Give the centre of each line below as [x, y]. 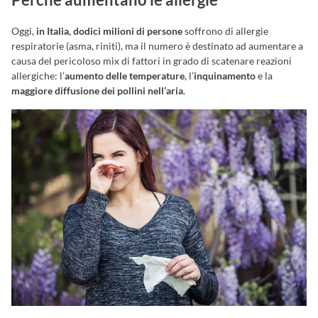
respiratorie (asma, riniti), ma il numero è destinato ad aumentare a [157, 45]
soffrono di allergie [225, 31]
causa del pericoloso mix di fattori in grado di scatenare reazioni [152, 60]
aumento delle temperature [125, 75]
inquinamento [225, 75]
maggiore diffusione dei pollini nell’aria [97, 90]
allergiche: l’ [38, 75]
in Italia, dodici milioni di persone [109, 31]
